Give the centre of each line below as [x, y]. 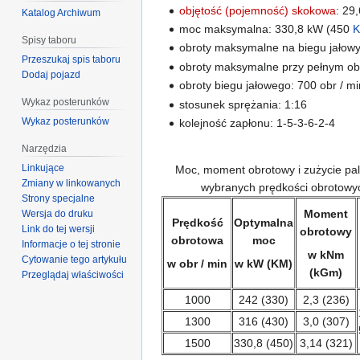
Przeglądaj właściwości [73, 274]
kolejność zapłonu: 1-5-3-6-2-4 [258, 123]
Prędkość [197, 223]
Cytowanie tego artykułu [75, 259]
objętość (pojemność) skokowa [258, 10]
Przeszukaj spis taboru [72, 59]
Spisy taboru [49, 41]
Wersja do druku [58, 213]
